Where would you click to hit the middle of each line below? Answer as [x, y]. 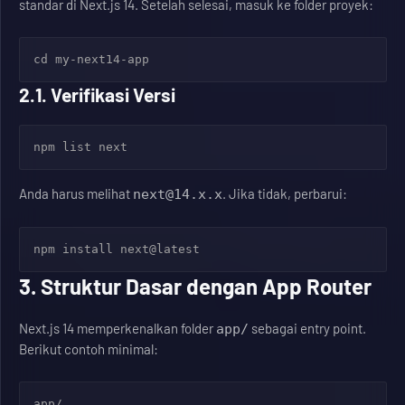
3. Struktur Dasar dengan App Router [195, 286]
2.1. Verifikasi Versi [97, 94]
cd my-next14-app [91, 59]
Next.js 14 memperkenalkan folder [118, 328]
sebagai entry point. [307, 328]
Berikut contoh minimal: [89, 349]
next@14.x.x [178, 194]
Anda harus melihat [76, 193]
